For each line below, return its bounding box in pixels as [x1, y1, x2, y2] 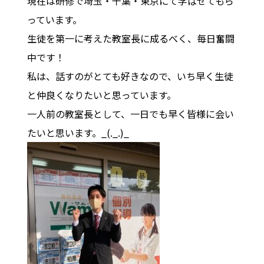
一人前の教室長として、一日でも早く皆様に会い [27, 106, 234, 121]
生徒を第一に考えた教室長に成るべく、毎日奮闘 [27, 31, 235, 45]
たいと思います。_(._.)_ [27, 125, 129, 140]
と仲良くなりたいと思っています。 [27, 87, 176, 102]
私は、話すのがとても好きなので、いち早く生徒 [27, 68, 233, 83]
